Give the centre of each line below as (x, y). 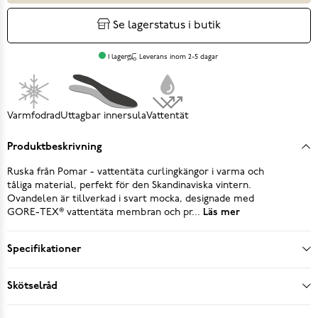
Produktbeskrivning (55, 147)
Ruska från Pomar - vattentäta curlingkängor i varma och (136, 172)
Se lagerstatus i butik (167, 25)
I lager (118, 57)
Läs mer (220, 212)
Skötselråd (32, 286)
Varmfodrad (34, 116)
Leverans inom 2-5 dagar (179, 57)
